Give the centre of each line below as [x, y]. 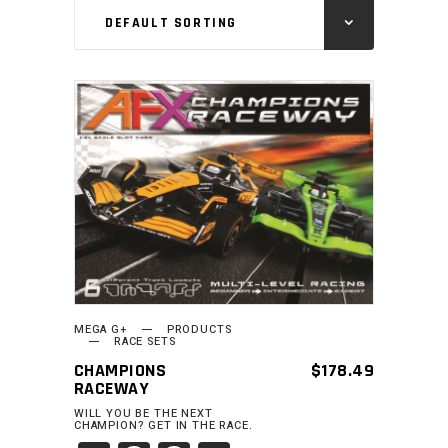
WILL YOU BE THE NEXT [143, 413]
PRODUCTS [199, 329]
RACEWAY [112, 388]
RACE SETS [145, 341]
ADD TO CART [209, 192]
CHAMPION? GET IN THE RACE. [163, 425]
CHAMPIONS [120, 370]
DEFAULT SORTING [171, 23]
